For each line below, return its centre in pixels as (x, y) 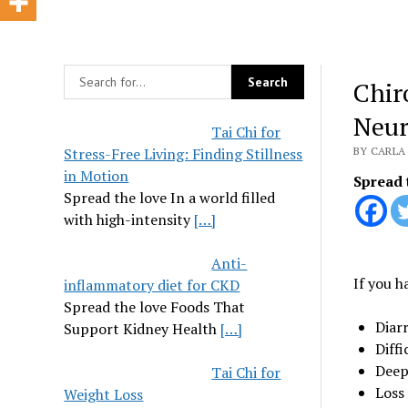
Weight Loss (104, 394)
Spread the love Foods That (155, 307)
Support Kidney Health (143, 329)
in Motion (97, 176)
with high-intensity (129, 219)
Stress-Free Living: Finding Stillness (184, 154)
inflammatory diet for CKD (152, 285)
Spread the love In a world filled (170, 198)
